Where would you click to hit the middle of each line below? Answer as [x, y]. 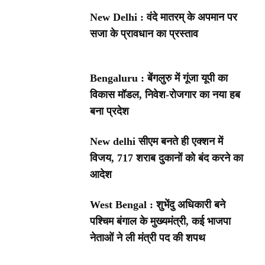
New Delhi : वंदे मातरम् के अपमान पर [164, 17]
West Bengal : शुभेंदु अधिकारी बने [158, 205]
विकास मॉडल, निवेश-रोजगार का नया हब [165, 95]
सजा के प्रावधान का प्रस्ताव [144, 33]
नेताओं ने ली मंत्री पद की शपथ [148, 238]
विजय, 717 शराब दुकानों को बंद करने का [167, 158]
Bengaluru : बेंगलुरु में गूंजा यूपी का [159, 78]
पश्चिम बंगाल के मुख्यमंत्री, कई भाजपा [161, 222]
